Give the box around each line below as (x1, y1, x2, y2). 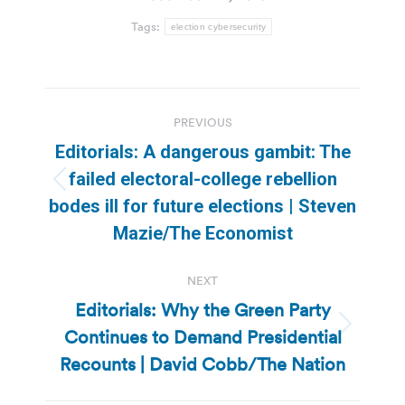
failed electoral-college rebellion (68, 167, 337, 190)
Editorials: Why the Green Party (74, 297, 331, 322)
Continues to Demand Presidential (63, 325, 342, 349)
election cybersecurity (170, 21, 267, 32)
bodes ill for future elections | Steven (49, 194, 356, 217)
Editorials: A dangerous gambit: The (54, 140, 351, 163)
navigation (44, 127, 191, 165)
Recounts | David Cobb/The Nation (60, 352, 345, 376)
